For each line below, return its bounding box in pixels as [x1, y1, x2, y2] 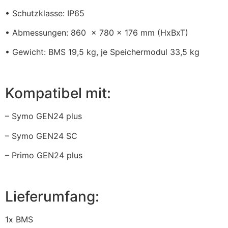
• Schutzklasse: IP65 [5, 8, 84, 18]
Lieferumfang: [5, 187, 99, 205]
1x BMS [5, 214, 33, 224]
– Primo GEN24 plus [5, 150, 82, 160]
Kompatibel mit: [5, 84, 111, 102]
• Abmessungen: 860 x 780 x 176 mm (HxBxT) [5, 27, 188, 38]
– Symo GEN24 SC [5, 130, 77, 141]
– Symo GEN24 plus [5, 111, 82, 122]
